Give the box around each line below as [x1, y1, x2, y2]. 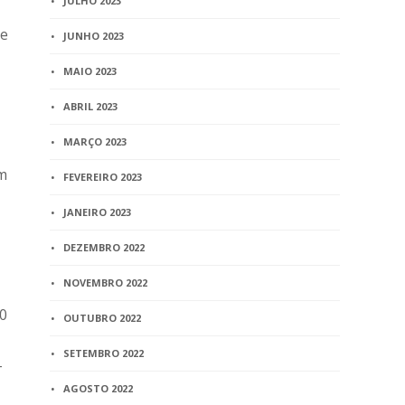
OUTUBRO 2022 [63, 311, 142, 325]
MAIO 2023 [63, 64, 118, 78]
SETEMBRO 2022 [63, 346, 145, 360]
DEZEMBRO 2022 [63, 240, 146, 254]
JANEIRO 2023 [63, 205, 132, 219]
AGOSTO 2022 [63, 381, 134, 395]
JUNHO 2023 [63, 29, 125, 42]
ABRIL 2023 [63, 99, 118, 113]
